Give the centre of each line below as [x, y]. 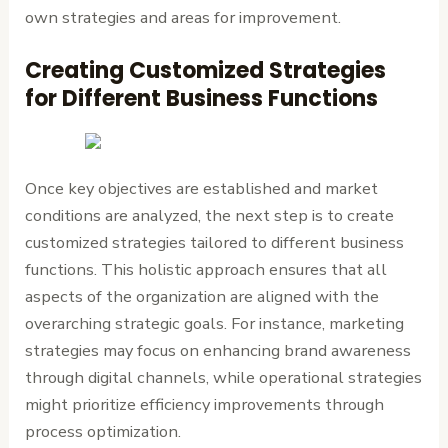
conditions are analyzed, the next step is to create [210, 216]
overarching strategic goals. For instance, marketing [215, 324]
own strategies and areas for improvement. [183, 17]
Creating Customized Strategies [206, 70]
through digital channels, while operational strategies [224, 378]
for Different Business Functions [202, 98]
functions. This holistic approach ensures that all [206, 270]
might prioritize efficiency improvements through [205, 405]
